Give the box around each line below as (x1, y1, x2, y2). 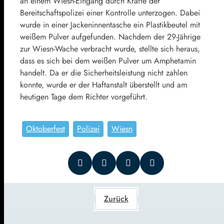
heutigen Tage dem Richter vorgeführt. (20, 90, 147, 102)
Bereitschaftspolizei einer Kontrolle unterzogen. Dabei (20, 6, 200, 18)
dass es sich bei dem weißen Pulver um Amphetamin (20, 54, 196, 66)
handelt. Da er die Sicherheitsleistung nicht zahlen (20, 66, 187, 78)
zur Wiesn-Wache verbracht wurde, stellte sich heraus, (20, 42, 200, 54)
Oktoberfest (26, 122, 65, 134)
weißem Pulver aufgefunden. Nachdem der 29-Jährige (20, 30, 200, 42)
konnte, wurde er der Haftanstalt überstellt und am (20, 78, 187, 90)
